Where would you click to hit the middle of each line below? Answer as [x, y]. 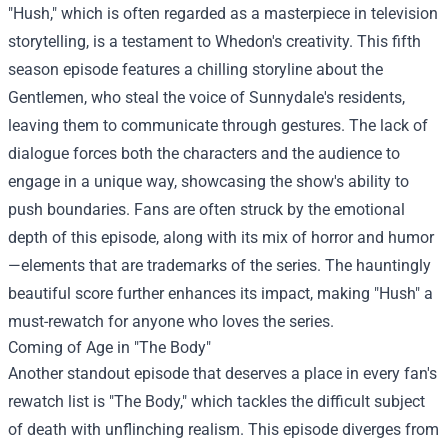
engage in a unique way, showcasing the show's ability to [208, 181]
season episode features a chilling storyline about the [195, 69]
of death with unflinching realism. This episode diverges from [223, 429]
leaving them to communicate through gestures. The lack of [218, 125]
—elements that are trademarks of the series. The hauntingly [219, 265]
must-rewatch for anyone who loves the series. [171, 321]
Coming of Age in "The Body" [109, 347]
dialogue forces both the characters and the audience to [204, 153]
